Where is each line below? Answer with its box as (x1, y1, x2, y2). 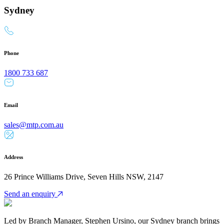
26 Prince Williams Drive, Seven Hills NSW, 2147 (4, 172, 163, 181)
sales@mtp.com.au (4, 120, 63, 129)
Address (4, 154, 23, 160)
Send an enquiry (4, 189, 55, 198)
